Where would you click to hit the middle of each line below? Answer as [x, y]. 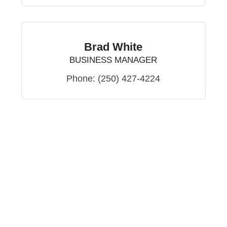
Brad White [113, 47]
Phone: [81, 79]
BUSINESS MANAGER [113, 60]
